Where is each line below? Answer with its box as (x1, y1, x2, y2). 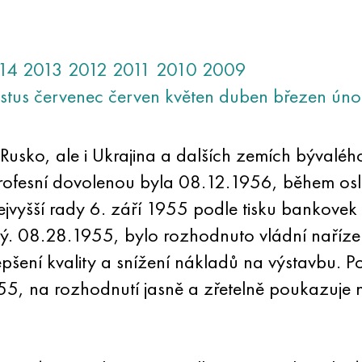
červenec (33, 83, 103, 108)
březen (272, 83, 326, 108)
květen (164, 83, 214, 108)
